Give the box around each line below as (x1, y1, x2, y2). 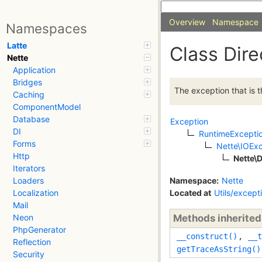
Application (13, 65, 56, 75)
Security (13, 249, 44, 260)
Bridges (13, 77, 42, 88)
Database (13, 114, 50, 125)
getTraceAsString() (177, 244, 261, 254)
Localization (13, 188, 58, 198)
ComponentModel (13, 102, 81, 112)
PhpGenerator (13, 225, 66, 235)
